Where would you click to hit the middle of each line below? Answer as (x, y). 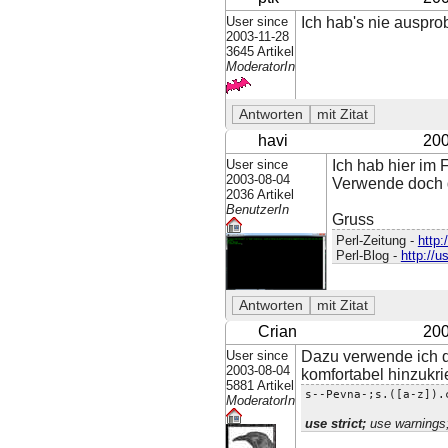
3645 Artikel (260, 52)
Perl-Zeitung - (376, 240)
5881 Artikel (260, 385)
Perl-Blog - (368, 255)
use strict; (335, 423)
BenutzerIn (258, 210)
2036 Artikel (260, 195)
